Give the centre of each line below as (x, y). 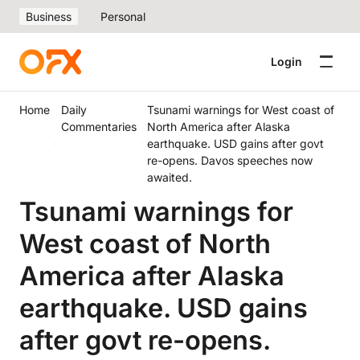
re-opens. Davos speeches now (230, 160)
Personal (123, 16)
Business (49, 16)
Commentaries (98, 127)
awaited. (170, 177)
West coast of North (145, 243)
